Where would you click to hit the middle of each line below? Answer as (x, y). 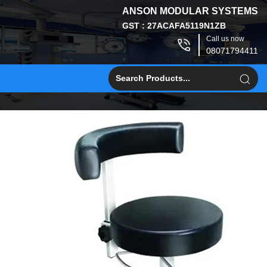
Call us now (225, 39)
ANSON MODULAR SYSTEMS (190, 11)
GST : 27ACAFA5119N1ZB (174, 26)
